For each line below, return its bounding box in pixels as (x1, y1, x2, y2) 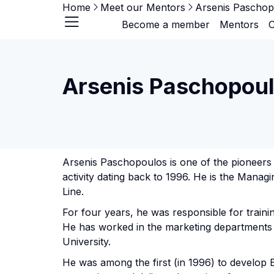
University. (62, 235, 111, 248)
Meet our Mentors (100, 1, 185, 13)
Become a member (121, 18, 210, 31)
